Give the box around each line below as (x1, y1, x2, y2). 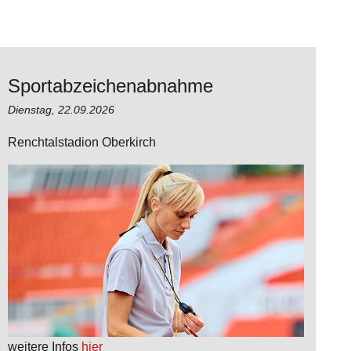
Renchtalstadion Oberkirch (8, 135, 156, 149)
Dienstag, (8, 103, 58, 116)
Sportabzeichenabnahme (8, 74, 213, 96)
